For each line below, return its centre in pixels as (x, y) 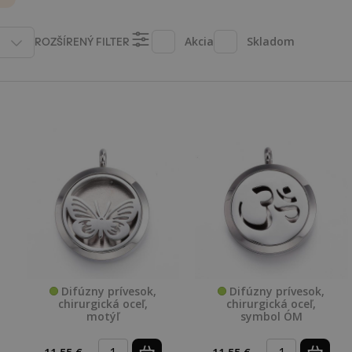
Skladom (271, 41)
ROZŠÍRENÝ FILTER (82, 40)
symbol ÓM (271, 316)
